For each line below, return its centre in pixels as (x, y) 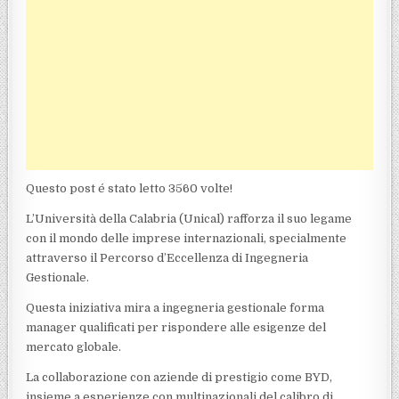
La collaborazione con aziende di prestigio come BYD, (179, 377)
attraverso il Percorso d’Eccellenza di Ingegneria (167, 257)
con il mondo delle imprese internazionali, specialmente (187, 238)
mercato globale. (74, 346)
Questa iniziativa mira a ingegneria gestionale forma (175, 307)
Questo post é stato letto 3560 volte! (130, 188)
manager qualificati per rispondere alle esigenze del (176, 327)
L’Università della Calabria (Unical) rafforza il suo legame (189, 218)
